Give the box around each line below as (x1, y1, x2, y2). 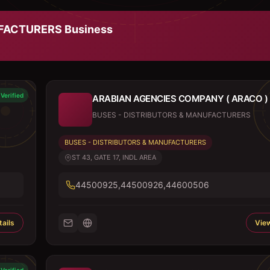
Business (62, 23, 113, 36)
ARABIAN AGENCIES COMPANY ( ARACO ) (92, 93, 268, 104)
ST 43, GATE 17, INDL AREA (72, 153, 156, 162)
